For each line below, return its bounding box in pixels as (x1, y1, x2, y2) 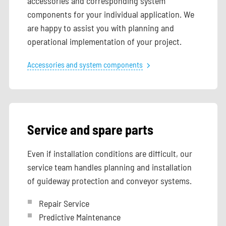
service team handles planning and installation (27, 161, 192, 173)
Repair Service (38, 197, 89, 209)
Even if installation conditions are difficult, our (27, 147, 192, 159)
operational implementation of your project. (27, 35, 182, 47)
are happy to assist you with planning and (27, 22, 174, 33)
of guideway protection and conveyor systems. (27, 175, 192, 186)
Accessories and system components (27, 59, 143, 69)
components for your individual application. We (27, 8, 194, 20)
